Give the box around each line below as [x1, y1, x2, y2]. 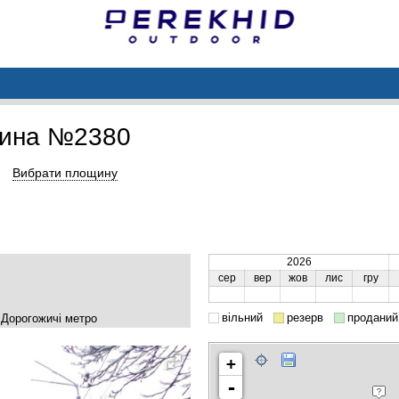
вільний [222, 311, 263, 324]
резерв [287, 311, 323, 324]
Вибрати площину [12, 165, 118, 180]
